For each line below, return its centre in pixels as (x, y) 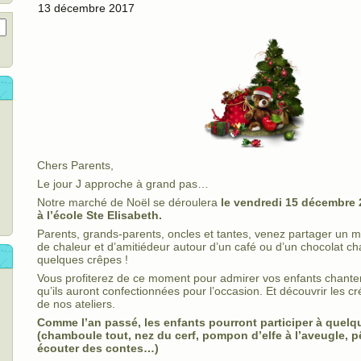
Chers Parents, (75, 166)
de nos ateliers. (76, 304)
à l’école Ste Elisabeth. (100, 216)
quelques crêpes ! (83, 260)
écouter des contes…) (98, 349)
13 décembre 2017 (86, 8)
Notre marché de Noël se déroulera (129, 203)
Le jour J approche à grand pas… (123, 184)
